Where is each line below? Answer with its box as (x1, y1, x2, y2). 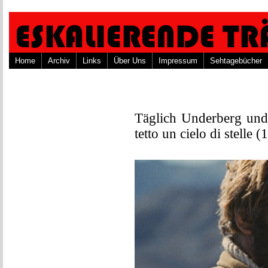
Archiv (48, 56, 70, 65)
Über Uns (114, 56, 146, 65)
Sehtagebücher (210, 56, 262, 65)
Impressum (159, 56, 197, 65)
